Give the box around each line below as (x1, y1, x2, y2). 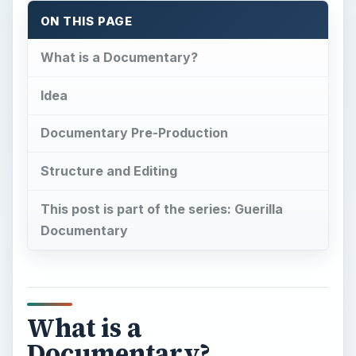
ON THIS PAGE (40, 14, 133, 29)
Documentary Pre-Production (40, 125, 228, 141)
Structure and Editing (40, 163, 177, 180)
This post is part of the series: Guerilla (40, 201, 283, 218)
